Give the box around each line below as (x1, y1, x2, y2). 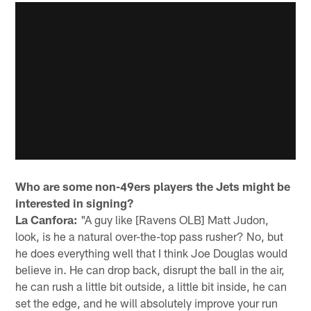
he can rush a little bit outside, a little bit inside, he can (15, 279, 287, 294)
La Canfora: (15, 212, 78, 227)
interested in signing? (15, 196, 134, 210)
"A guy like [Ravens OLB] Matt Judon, (78, 212, 269, 227)
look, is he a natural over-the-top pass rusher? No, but (15, 229, 284, 244)
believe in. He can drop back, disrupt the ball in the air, (15, 262, 285, 277)
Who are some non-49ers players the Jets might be (15, 179, 291, 194)
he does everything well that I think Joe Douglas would (15, 246, 288, 260)
